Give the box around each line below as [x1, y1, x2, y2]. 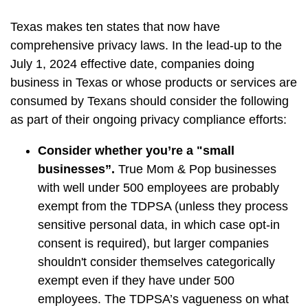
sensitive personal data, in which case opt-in [38, 217, 280, 232]
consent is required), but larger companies [38, 236, 269, 250]
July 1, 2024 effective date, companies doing [10, 56, 254, 71]
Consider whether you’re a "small [38, 143, 234, 157]
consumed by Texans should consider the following [10, 93, 289, 108]
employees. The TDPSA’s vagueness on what [38, 291, 289, 306]
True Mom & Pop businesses [115, 162, 276, 176]
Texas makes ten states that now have [10, 19, 220, 34]
